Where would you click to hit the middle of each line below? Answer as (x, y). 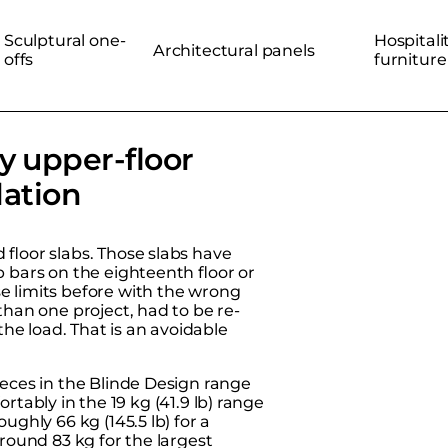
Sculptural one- (65, 40)
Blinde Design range (170, 383)
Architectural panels (234, 50)
